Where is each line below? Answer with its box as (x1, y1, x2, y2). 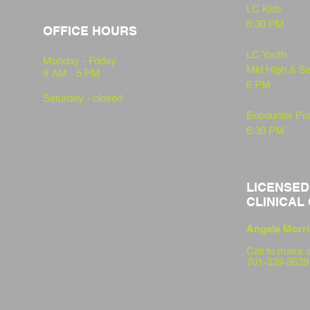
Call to (246, 245, 275, 257)
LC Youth (246, 48, 286, 60)
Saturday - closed (43, 92, 122, 104)
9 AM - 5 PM (43, 67, 100, 79)
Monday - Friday (43, 55, 116, 66)
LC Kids (246, 3, 285, 15)
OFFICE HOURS (43, 24, 137, 38)
